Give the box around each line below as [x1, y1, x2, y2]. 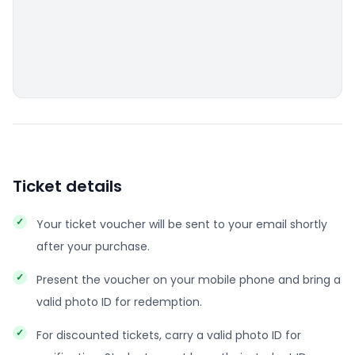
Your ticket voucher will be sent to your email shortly [36, 216, 327, 232]
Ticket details [13, 175, 122, 197]
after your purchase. [36, 239, 150, 254]
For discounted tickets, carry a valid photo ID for [36, 327, 301, 343]
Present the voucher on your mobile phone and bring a [36, 272, 341, 288]
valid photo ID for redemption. [36, 294, 202, 310]
